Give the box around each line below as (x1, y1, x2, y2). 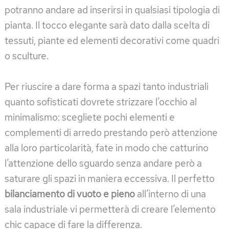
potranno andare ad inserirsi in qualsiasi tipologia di (5, 4, 220, 17)
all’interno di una (135, 188, 206, 201)
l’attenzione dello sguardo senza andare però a (5, 157, 202, 170)
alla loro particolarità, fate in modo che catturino (5, 142, 209, 155)
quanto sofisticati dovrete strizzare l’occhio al (5, 96, 197, 109)
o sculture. (5, 50, 49, 63)
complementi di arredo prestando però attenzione (5, 126, 218, 140)
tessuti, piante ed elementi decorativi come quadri (5, 34, 219, 48)
